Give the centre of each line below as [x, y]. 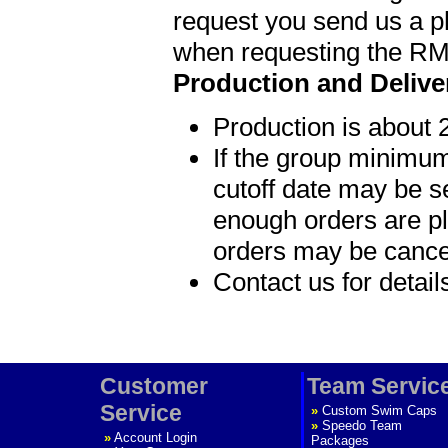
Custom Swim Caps [379, 411]
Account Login [155, 438]
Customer [154, 385]
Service [141, 412]
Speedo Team [361, 426]
